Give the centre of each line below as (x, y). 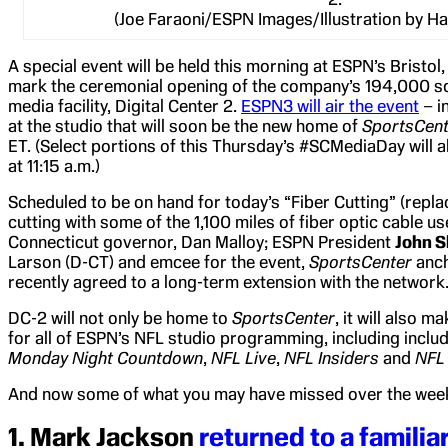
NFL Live (243, 357)
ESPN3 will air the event (330, 105)
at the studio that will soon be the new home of (185, 125)
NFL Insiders (331, 357)
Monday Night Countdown (105, 357)
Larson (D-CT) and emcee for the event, (158, 261)
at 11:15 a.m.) (54, 165)
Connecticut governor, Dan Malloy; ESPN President (201, 241)
